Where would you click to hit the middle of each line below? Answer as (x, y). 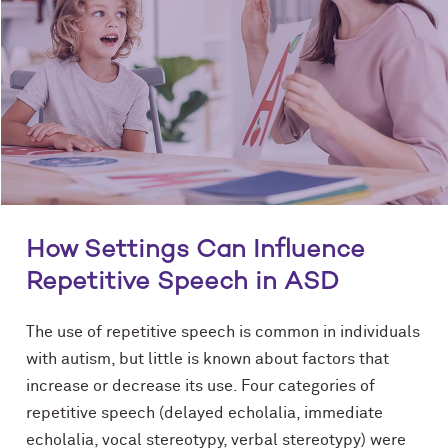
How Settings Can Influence (195, 250)
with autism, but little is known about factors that (207, 358)
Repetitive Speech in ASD (182, 282)
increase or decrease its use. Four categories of (200, 385)
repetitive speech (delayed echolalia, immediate (204, 412)
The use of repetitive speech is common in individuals (223, 331)
